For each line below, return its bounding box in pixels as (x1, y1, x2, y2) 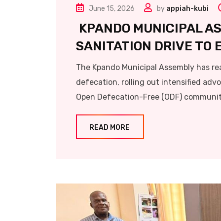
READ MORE (89, 123, 130, 132)
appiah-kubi (166, 4, 209, 13)
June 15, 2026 (89, 4, 135, 13)
